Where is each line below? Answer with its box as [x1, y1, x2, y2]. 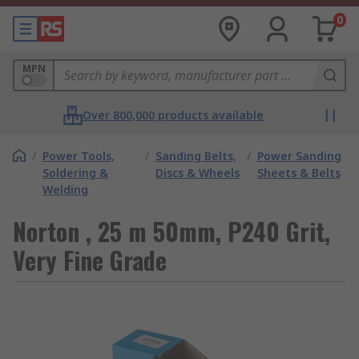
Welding [42, 182, 88, 197]
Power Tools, [42, 148, 115, 163]
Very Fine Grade [13, 242, 167, 278]
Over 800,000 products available [83, 107, 264, 123]
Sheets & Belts [256, 165, 341, 180]
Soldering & [42, 165, 108, 180]
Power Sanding [256, 148, 341, 163]
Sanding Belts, [155, 148, 237, 163]
